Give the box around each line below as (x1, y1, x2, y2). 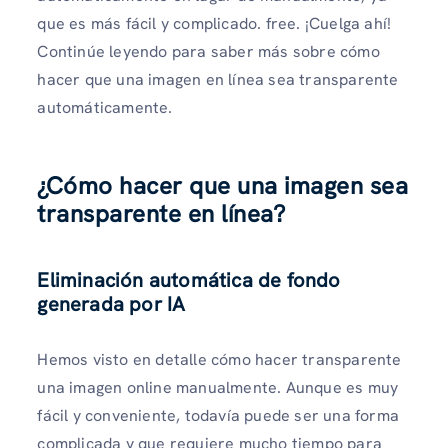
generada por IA (37, 291, 186, 318)
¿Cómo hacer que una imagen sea (37, 170, 409, 202)
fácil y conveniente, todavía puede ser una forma (37, 405, 399, 427)
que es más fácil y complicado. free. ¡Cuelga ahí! (37, 13, 392, 35)
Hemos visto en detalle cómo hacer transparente (37, 349, 402, 371)
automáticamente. (37, 97, 173, 119)
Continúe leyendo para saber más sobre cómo (37, 41, 380, 63)
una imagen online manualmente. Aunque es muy (37, 377, 399, 399)
